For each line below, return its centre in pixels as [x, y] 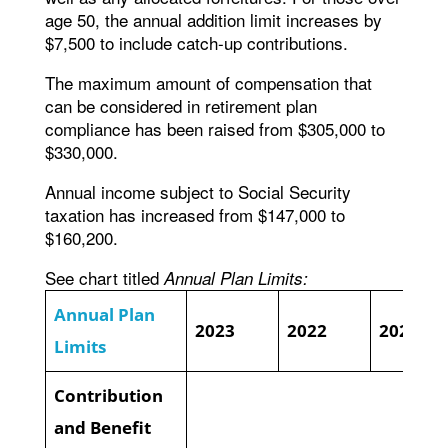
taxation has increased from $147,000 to [194, 214]
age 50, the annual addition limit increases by [213, 19]
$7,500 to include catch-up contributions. [196, 42]
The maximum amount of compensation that [208, 82]
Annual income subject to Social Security [197, 191]
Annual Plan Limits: [235, 277]
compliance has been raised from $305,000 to [214, 128]
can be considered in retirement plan [180, 105]
